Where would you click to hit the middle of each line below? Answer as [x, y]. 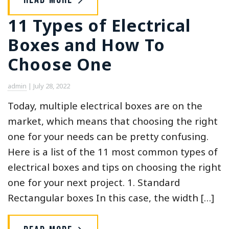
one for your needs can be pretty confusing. [108, 136]
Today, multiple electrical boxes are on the [105, 105]
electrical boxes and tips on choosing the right [114, 167]
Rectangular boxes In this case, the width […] [111, 197]
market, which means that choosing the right [113, 121]
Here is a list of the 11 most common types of [113, 151]
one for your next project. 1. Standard [94, 182]
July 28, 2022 [52, 86]
